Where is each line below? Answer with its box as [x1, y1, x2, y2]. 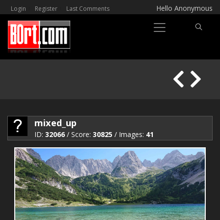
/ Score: [65, 129, 93, 139]
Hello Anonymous [156, 3, 213, 13]
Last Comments [66, 4, 110, 13]
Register [35, 4, 57, 13]
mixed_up [34, 116, 77, 129]
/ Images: [112, 129, 146, 139]
